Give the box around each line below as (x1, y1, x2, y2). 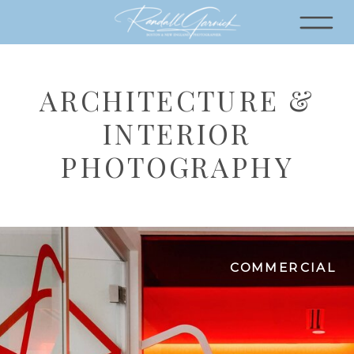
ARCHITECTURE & (39, 81, 315, 119)
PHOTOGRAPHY (61, 148, 293, 185)
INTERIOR (103, 115, 251, 152)
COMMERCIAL (230, 260, 337, 276)
